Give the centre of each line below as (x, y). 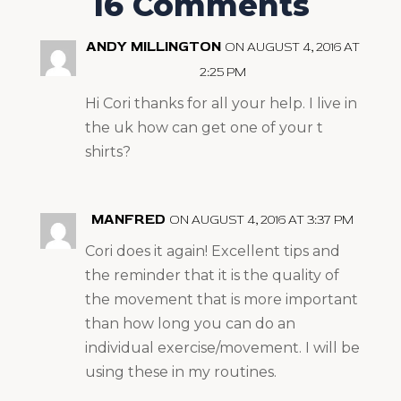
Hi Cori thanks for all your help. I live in (221, 103)
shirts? (107, 151)
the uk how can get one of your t (204, 127)
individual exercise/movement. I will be (222, 347)
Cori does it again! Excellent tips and (212, 251)
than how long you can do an (190, 323)
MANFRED (129, 219)
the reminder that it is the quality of (212, 275)
